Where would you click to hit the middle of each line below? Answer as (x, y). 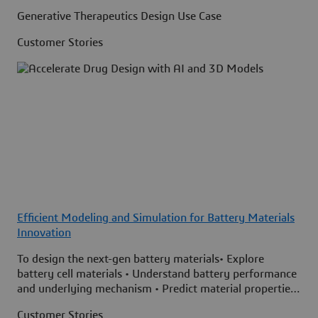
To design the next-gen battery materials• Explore (141, 259)
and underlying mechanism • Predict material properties (156, 289)
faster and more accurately (84, 303)
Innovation (44, 232)
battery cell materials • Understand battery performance (157, 274)
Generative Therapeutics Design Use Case (119, 16)
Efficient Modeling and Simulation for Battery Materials (156, 218)
